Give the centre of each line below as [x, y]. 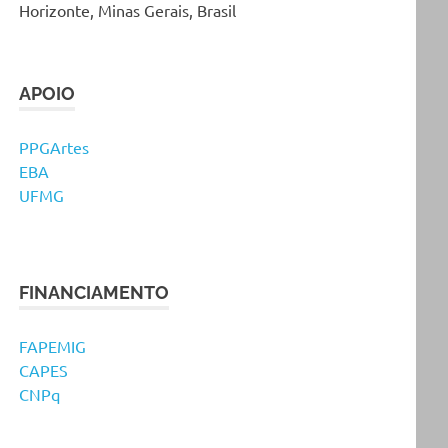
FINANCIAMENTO [94, 292]
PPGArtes [54, 146]
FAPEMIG [53, 345]
